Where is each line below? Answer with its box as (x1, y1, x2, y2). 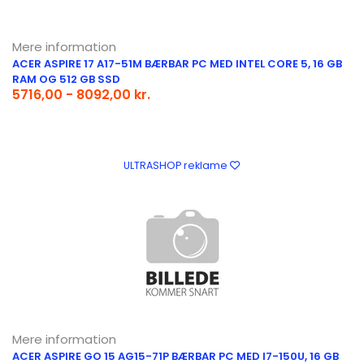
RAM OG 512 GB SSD (12, 71, 120, 87)
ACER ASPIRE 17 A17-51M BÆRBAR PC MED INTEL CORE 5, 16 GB (12, 56, 342, 71)
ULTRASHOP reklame (123, 158, 230, 172)
